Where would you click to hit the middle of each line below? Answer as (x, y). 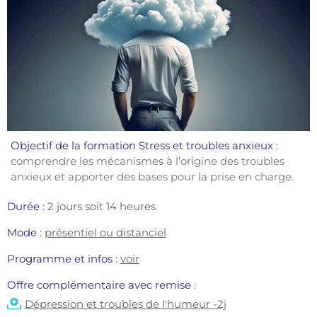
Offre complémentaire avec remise (100, 284)
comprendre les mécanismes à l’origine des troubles (148, 161)
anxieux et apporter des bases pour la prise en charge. (154, 176)
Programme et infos (61, 258)
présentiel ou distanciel (105, 232)
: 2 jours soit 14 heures (98, 206)
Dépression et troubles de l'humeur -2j (126, 304)
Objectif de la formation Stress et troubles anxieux (142, 145)
